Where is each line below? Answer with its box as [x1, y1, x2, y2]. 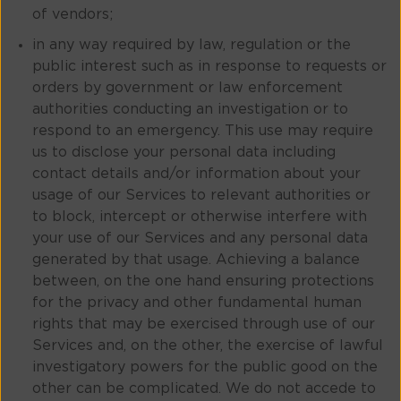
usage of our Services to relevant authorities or [32, 188, 371, 203]
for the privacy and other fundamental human [32, 295, 362, 311]
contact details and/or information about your [32, 166, 361, 182]
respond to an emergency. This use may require [32, 124, 373, 139]
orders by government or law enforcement [32, 81, 343, 96]
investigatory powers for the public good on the [32, 360, 378, 375]
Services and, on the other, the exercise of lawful [32, 338, 383, 354]
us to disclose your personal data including [32, 145, 336, 160]
